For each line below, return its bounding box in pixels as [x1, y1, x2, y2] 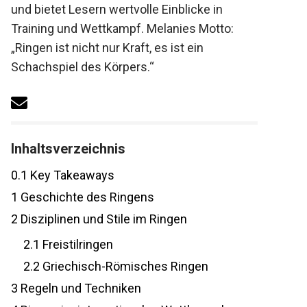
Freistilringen [32, 237, 106, 252]
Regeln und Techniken [10, 281, 134, 296]
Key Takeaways [20, 168, 108, 183]
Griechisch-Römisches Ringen [32, 259, 201, 274]
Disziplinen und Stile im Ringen [10, 212, 180, 227]
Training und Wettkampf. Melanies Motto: [3, 21, 227, 36]
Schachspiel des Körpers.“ [3, 60, 147, 74]
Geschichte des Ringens [10, 190, 147, 205]
